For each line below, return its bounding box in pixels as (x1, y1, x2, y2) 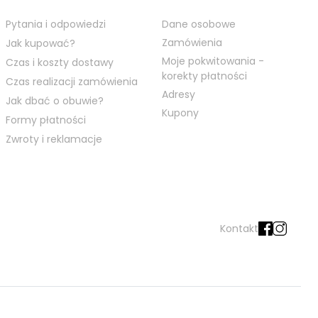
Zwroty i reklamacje (6, 131, 102, 146)
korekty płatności (162, 68, 247, 83)
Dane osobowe (162, 16, 236, 31)
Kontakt (220, 221, 258, 236)
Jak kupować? (6, 35, 75, 50)
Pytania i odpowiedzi (6, 16, 106, 31)
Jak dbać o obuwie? (6, 93, 104, 108)
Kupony (162, 105, 199, 120)
